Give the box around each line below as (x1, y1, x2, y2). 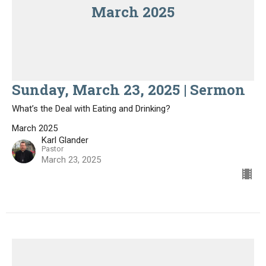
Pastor (42, 144, 64, 153)
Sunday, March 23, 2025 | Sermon (12, 80, 245, 99)
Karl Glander (42, 135, 88, 145)
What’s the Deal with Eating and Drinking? (12, 103, 170, 114)
